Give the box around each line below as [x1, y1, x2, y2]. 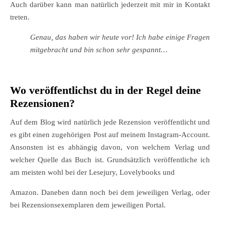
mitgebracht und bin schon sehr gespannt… [30, 46, 167, 54]
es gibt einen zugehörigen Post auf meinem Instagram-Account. [10, 131, 210, 139]
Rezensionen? [10, 97, 75, 110]
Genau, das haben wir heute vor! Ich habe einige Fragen [30, 33, 210, 42]
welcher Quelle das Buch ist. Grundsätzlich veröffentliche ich [10, 156, 210, 164]
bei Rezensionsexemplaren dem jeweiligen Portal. [10, 201, 166, 209]
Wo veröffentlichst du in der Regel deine [10, 84, 201, 97]
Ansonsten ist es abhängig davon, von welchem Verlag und [10, 143, 210, 152]
